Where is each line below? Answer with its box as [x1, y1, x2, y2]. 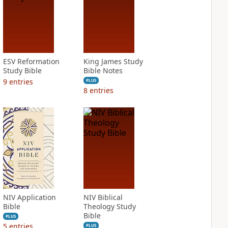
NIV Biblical [83, 192, 123, 202]
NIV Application [3, 192, 56, 202]
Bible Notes [83, 66, 123, 75]
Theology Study [83, 202, 136, 211]
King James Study [83, 56, 143, 66]
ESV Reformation [3, 56, 60, 66]
